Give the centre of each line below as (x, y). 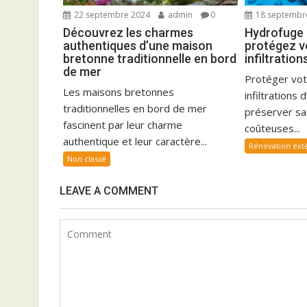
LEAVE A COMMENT (109, 191)
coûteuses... (273, 128)
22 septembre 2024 (111, 14)
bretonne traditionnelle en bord (150, 58)
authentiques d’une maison (138, 45)
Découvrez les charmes (128, 32)
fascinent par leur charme (123, 124)
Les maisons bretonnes (119, 91)
